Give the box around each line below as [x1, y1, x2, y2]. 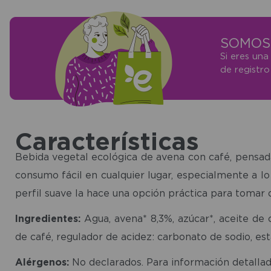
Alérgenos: [15, 256, 69, 267]
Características [15, 127, 199, 154]
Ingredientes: [15, 212, 80, 224]
